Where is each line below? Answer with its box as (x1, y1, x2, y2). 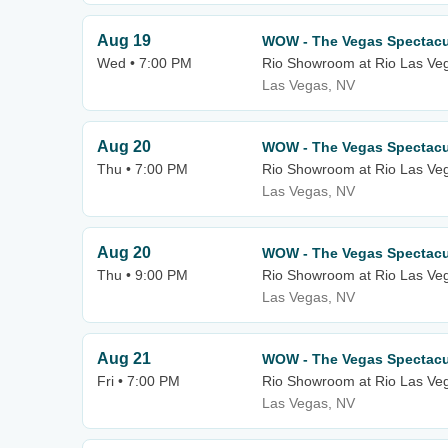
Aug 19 (97, 32, 151, 49)
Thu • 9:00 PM (97, 267, 188, 283)
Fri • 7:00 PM (97, 373, 180, 389)
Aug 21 (97, 350, 151, 367)
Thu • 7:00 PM (97, 161, 188, 177)
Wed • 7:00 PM (97, 55, 192, 71)
